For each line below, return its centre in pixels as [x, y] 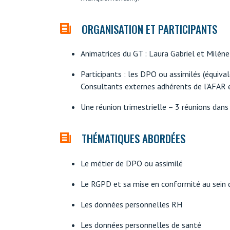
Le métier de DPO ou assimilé [132, 164]
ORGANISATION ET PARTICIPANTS [149, 29]
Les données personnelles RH [131, 205]
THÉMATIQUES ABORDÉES [133, 139]
